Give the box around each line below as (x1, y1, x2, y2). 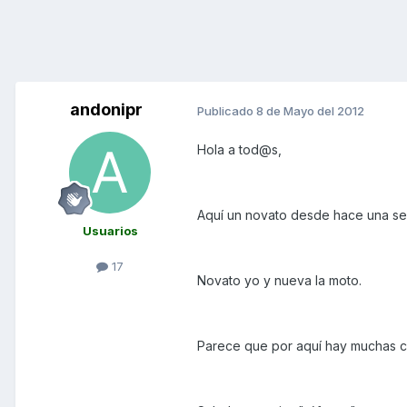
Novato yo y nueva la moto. (197, 273, 362, 289)
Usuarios (82, 223, 138, 239)
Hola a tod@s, (197, 142, 282, 158)
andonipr (70, 100, 143, 120)
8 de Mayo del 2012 (256, 103, 364, 118)
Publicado (197, 103, 256, 118)
